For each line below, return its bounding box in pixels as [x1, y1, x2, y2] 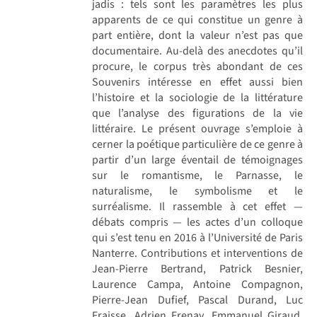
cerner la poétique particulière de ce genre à [92, 136, 303, 152]
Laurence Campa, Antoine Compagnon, [92, 276, 303, 292]
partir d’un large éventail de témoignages [92, 151, 303, 168]
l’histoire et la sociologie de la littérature [92, 89, 303, 105]
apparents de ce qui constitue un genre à [92, 11, 303, 28]
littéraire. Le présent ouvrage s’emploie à [92, 120, 303, 137]
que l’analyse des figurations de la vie [92, 105, 303, 121]
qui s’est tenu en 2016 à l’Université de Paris [92, 229, 303, 246]
